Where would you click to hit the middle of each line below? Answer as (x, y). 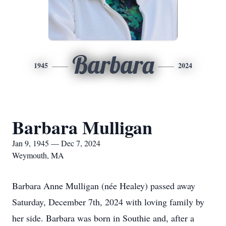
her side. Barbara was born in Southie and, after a (103, 218)
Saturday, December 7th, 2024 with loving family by (108, 202)
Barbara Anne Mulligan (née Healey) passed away (104, 186)
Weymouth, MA (38, 155)
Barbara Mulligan (82, 127)
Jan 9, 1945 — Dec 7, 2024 (56, 143)
